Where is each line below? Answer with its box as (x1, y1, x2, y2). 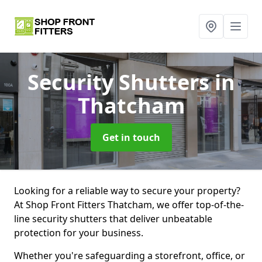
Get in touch (102, 131, 160, 144)
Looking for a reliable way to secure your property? (14, 184, 240, 197)
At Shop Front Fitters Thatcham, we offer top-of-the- (14, 198, 244, 211)
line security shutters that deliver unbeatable (14, 212, 212, 225)
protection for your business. (14, 226, 143, 239)
